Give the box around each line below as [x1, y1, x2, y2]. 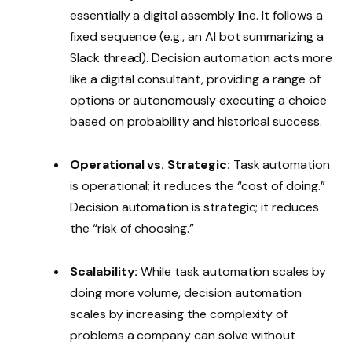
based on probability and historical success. [70, 112, 322, 130]
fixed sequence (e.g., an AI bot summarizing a [70, 27, 324, 45]
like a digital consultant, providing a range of [70, 70, 321, 87]
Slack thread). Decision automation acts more [70, 49, 332, 66]
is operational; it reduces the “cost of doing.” [70, 178, 325, 195]
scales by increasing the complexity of [70, 306, 288, 323]
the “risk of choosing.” [70, 220, 194, 237]
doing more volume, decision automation [70, 284, 302, 302]
